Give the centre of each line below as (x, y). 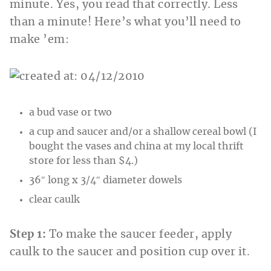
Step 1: (29, 234)
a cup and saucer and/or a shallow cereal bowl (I (143, 132)
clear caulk (54, 199)
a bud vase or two (70, 112)
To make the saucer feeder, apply (140, 234)
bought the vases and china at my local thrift (136, 146)
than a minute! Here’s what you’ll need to (126, 22)
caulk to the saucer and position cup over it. (130, 252)
